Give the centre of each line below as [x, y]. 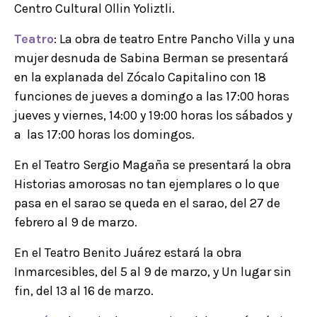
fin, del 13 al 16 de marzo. [84, 291]
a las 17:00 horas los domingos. [104, 135]
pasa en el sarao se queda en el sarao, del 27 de [147, 203]
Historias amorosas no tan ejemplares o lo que [147, 184]
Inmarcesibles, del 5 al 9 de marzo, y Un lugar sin [153, 272]
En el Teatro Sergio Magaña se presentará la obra [153, 165]
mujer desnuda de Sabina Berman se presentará [151, 58]
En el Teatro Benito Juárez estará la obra [128, 253]
